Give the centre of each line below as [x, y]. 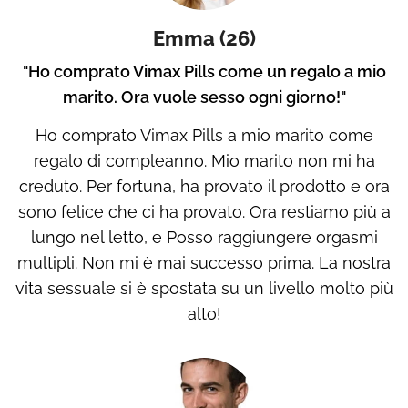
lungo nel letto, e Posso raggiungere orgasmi [204, 238]
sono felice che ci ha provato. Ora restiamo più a [204, 212]
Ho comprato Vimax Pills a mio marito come [204, 136]
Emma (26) [204, 39]
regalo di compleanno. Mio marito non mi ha [204, 161]
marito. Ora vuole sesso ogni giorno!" [204, 97]
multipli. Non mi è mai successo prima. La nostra [204, 263]
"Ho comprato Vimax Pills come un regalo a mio [204, 72]
